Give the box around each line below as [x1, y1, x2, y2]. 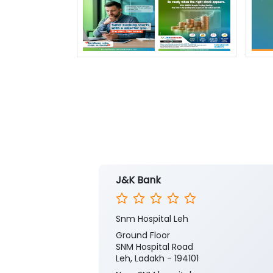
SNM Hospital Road [116, 241, 193, 253]
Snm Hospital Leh [116, 213, 188, 225]
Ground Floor [116, 229, 170, 242]
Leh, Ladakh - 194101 [116, 252, 199, 265]
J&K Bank [116, 173, 161, 188]
